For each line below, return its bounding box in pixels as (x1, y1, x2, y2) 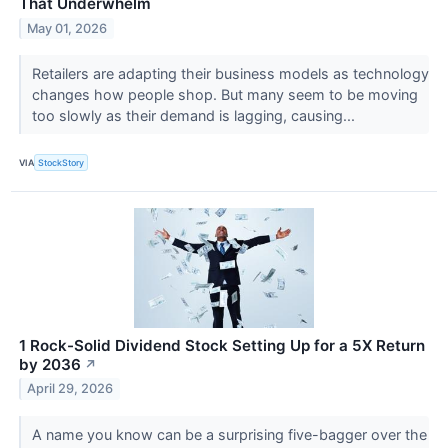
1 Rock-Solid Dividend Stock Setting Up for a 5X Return (19, 335, 425, 355)
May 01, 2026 (27, 21, 108, 37)
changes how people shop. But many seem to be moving (31, 86, 418, 104)
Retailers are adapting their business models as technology (31, 65, 429, 83)
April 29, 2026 (27, 381, 114, 397)
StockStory (38, 156, 85, 168)
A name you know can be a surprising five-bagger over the (31, 425, 427, 443)
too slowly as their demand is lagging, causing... (31, 107, 359, 125)
